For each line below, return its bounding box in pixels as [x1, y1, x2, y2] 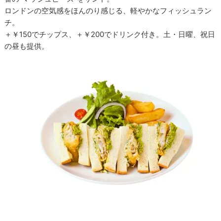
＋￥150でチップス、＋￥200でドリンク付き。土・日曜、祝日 [4, 29, 216, 39]
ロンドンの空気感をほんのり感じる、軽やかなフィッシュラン [4, 5, 212, 15]
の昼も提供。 [4, 41, 49, 51]
